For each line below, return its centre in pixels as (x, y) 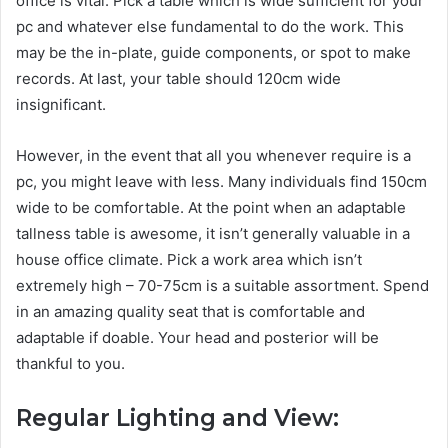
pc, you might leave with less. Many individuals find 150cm (221, 182)
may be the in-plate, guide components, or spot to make (213, 53)
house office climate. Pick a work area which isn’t (189, 260)
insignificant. (61, 105)
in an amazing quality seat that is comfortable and (190, 312)
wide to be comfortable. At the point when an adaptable (211, 208)
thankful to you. (70, 364)
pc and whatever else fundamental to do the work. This (210, 27)
